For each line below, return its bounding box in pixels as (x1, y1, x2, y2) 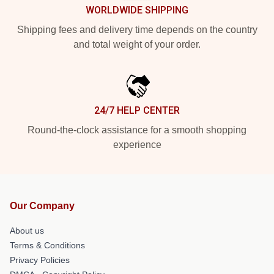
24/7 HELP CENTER (94, 105, 180, 116)
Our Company (10, 201, 75, 211)
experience (113, 139, 161, 150)
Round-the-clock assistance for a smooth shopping (28, 125, 246, 135)
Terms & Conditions (10, 240, 85, 250)
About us (10, 226, 44, 235)
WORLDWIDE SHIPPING (86, 4, 188, 16)
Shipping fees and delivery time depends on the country (17, 24, 257, 35)
